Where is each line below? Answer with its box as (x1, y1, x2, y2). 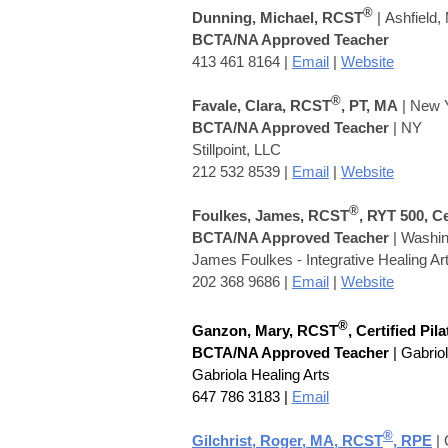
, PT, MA (341, 96, 398, 114)
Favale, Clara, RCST (192, 96, 331, 114)
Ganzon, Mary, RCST (192, 321, 338, 339)
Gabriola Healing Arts (192, 365, 330, 383)
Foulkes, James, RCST (192, 206, 349, 224)
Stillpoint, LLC (192, 140, 281, 158)
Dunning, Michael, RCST (192, 8, 363, 26)
